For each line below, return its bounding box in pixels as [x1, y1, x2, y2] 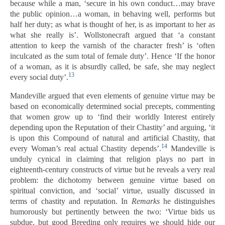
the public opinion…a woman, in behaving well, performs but [10, 10, 215, 18]
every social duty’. [10, 73, 68, 81]
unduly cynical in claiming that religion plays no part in [10, 155, 215, 163]
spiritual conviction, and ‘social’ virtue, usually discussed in [10, 186, 215, 195]
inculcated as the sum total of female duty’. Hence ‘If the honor [10, 52, 215, 60]
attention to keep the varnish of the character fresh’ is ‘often [10, 41, 215, 50]
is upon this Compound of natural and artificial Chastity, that [10, 134, 215, 142]
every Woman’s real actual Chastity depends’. [10, 144, 162, 153]
